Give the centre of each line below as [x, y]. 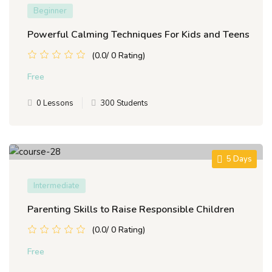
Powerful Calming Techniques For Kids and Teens [138, 35]
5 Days [239, 159]
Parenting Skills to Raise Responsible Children [131, 209]
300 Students [124, 103]
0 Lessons [55, 103]
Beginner [50, 11]
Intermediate [56, 185]
